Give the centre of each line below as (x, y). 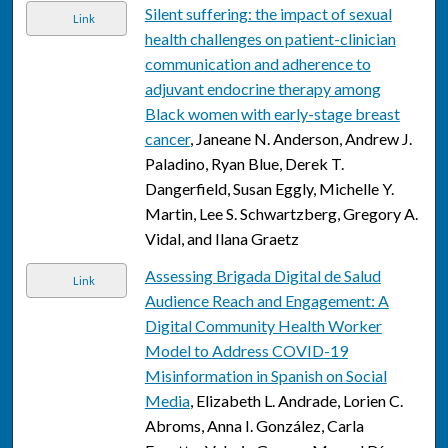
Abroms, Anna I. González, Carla (254, 426)
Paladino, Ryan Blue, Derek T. (244, 164)
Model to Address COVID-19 (246, 351)
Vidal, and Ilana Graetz (221, 239)
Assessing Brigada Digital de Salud (262, 276)
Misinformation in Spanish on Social (265, 376)
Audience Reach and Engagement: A (266, 301)
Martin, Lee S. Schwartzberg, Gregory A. (281, 214)
